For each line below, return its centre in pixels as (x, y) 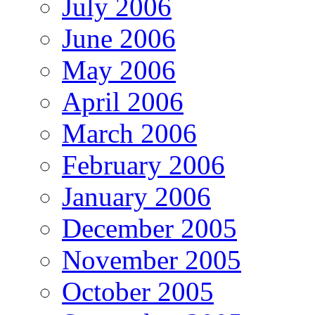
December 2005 (149, 228)
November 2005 (152, 259)
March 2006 (129, 133)
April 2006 (123, 101)
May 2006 (119, 70)
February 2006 (143, 165)
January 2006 (136, 196)
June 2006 (119, 38)
